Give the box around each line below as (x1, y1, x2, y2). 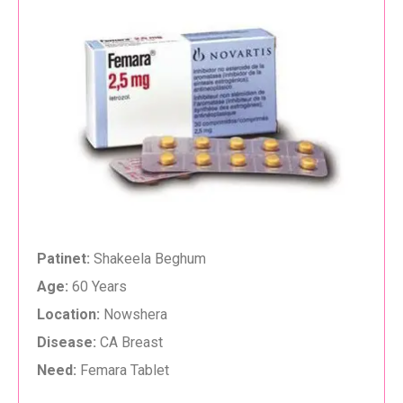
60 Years (72, 278, 127, 296)
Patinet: (37, 250, 90, 268)
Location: (37, 306, 100, 324)
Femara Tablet (76, 362, 169, 380)
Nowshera (100, 306, 167, 324)
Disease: (37, 334, 96, 352)
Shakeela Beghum (90, 250, 206, 268)
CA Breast (96, 334, 163, 352)
